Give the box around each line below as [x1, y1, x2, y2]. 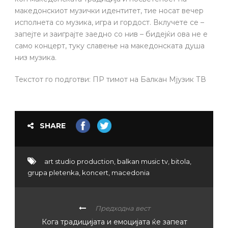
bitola [171, 157, 190, 165]
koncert [82, 168, 108, 177]
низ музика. [15, 52, 56, 62]
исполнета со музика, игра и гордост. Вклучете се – [15, 17, 204, 27]
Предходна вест [95, 204, 150, 212]
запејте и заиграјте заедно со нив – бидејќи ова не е [15, 29, 208, 39]
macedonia [111, 168, 150, 177]
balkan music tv [117, 157, 168, 165]
